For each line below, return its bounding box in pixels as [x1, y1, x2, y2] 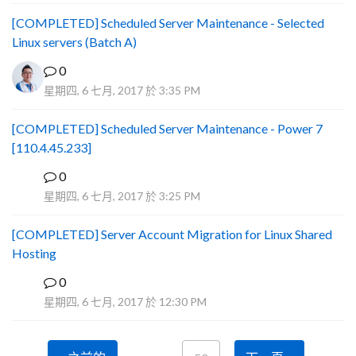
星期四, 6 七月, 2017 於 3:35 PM [44, 83, 200, 97]
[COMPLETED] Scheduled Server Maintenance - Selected [12, 15, 324, 30]
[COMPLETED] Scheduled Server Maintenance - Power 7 [12, 121, 323, 136]
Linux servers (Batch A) [12, 34, 137, 49]
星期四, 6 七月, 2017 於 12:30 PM [44, 295, 207, 308]
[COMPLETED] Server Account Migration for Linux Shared [12, 226, 332, 242]
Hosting [12, 246, 56, 261]
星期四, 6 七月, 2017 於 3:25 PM [44, 189, 200, 203]
